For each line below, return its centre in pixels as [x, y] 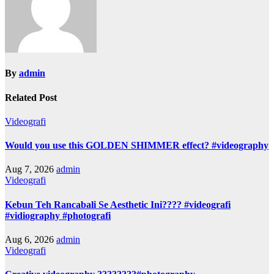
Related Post [31, 97]
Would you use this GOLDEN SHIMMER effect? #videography [137, 146]
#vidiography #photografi [58, 215]
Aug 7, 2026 [29, 169]
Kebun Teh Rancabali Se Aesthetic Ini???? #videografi [118, 204]
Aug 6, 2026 [29, 239]
